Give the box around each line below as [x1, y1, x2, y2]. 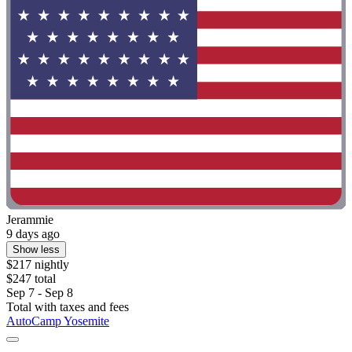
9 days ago [6, 226, 60, 240]
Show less [13, 243, 60, 255]
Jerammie [6, 212, 53, 226]
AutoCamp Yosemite [6, 313, 109, 328]
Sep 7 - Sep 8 [6, 285, 73, 299]
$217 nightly [6, 257, 69, 271]
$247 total [6, 271, 56, 285]
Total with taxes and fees [6, 299, 129, 313]
